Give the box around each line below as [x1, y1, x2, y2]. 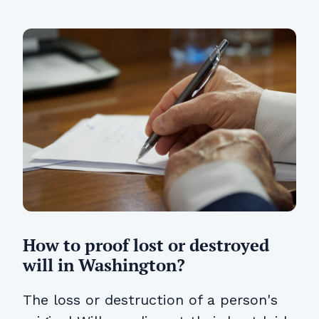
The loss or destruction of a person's [23, 291, 278, 308]
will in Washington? [23, 253, 185, 276]
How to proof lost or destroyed [23, 233, 269, 256]
